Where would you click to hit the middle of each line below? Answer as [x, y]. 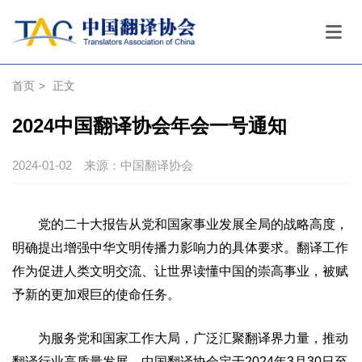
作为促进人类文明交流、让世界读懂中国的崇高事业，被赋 [180, 271]
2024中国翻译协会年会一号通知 [149, 126]
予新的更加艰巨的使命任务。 [96, 294]
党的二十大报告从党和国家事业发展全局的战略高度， [193, 224]
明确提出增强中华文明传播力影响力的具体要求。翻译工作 [180, 247]
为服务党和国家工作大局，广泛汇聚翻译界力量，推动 [193, 338]
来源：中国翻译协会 [139, 165]
